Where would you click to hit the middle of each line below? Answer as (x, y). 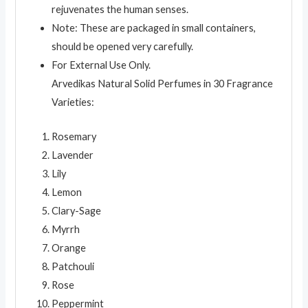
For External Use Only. (101, 65)
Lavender (73, 155)
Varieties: (73, 102)
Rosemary (74, 137)
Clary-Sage (77, 211)
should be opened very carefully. (123, 47)
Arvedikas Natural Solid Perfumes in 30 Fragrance (163, 84)
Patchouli (73, 267)
